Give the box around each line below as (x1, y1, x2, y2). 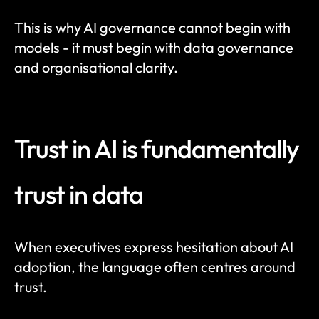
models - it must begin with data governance (14, 38, 293, 56)
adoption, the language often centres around (14, 258, 296, 276)
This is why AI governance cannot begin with (14, 19, 291, 36)
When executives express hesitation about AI (14, 238, 293, 256)
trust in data (14, 178, 143, 210)
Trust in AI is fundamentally (14, 132, 299, 164)
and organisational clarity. (14, 58, 178, 76)
